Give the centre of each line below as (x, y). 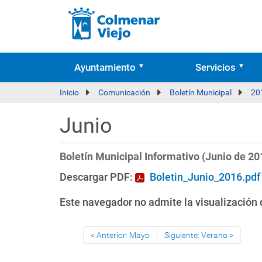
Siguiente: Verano (196, 235)
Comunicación (124, 92)
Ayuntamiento (105, 67)
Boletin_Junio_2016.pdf (205, 177)
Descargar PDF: (97, 177)
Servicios (215, 67)
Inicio (69, 92)
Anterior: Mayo (123, 235)
